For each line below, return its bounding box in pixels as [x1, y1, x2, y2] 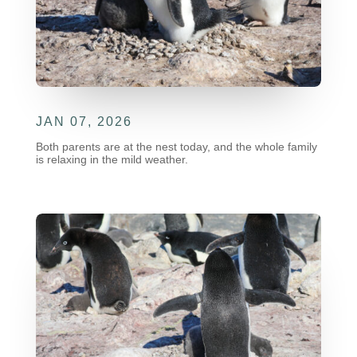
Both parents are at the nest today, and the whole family [35, 139, 317, 153]
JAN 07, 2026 [35, 114, 132, 128]
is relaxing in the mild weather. [35, 152, 188, 166]
